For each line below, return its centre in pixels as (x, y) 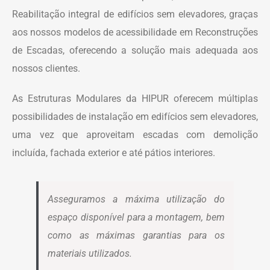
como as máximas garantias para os (136, 236)
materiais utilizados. (89, 254)
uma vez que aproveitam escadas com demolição (135, 135)
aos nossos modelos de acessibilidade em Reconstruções (135, 33)
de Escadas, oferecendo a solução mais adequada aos (135, 51)
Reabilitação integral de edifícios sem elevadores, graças (135, 14)
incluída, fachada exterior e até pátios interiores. (113, 153)
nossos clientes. (46, 69)
